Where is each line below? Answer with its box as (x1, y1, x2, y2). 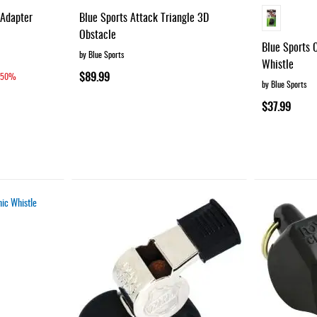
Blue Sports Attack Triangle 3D (79, 8, 209, 25)
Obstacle (79, 25, 117, 42)
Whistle (262, 54, 294, 72)
